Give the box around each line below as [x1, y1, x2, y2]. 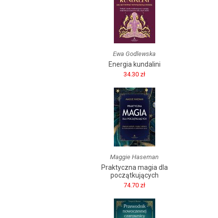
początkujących [110, 171, 159, 179]
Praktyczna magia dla [101, 163, 168, 171]
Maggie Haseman [110, 153, 159, 161]
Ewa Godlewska [113, 50, 156, 57]
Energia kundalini [108, 60, 161, 68]
